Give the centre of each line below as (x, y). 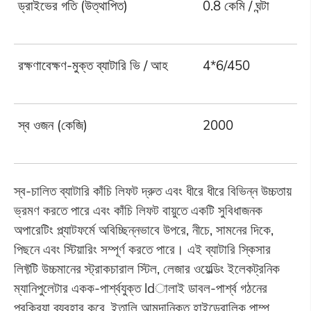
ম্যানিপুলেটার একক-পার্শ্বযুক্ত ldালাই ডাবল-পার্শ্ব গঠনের (140, 288)
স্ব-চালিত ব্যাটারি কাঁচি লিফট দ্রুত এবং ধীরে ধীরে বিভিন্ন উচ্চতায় (152, 191)
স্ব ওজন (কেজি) (53, 125)
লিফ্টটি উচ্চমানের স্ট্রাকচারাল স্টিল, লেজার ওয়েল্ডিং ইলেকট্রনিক (146, 269)
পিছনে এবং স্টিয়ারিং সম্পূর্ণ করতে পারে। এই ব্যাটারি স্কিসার (142, 250)
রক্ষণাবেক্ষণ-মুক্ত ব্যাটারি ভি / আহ (93, 66)
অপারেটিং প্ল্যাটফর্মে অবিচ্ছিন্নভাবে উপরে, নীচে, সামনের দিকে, (143, 230)
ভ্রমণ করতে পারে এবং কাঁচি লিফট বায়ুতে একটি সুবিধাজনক (138, 211)
